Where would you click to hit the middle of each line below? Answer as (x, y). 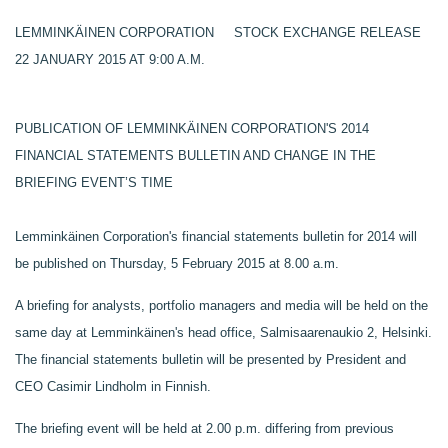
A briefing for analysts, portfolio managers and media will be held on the (221, 305)
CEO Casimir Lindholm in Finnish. (113, 386)
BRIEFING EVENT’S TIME (94, 182)
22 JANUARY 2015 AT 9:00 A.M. (110, 59)
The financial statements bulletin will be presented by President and (210, 359)
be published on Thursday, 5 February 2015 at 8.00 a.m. (177, 263)
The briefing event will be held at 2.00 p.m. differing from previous (204, 428)
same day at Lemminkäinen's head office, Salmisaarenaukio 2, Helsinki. (223, 332)
